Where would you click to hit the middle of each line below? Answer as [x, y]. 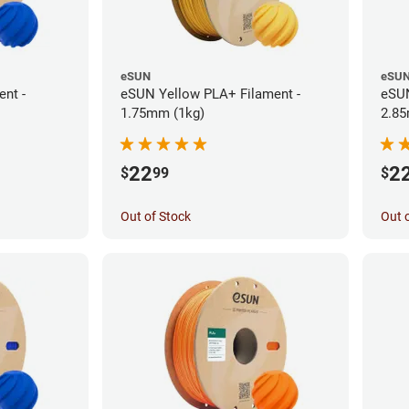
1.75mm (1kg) [163, 113]
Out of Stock [156, 216]
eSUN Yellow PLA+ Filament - [210, 94]
